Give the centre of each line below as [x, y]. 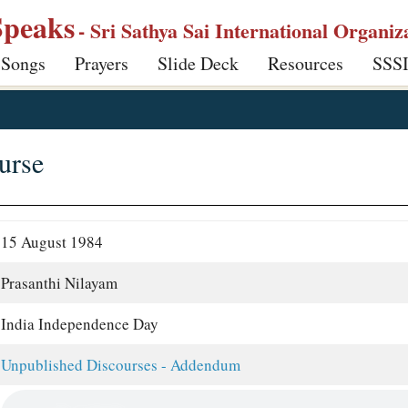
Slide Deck [198, 63]
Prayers [102, 63]
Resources [306, 63]
